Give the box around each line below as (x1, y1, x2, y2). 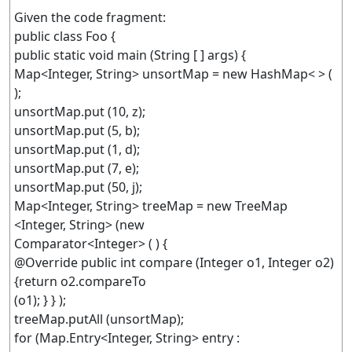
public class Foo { (14, 27, 115, 45)
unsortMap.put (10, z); (14, 103, 145, 120)
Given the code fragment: (14, 9, 166, 26)
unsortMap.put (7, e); (14, 159, 139, 177)
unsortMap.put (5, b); (14, 122, 140, 139)
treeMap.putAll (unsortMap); (14, 310, 184, 328)
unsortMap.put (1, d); (14, 141, 140, 158)
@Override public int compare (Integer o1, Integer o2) (14, 254, 334, 271)
